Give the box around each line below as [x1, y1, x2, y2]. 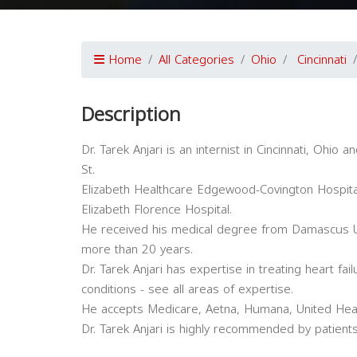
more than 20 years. [81, 238, 193, 261]
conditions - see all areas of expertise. [81, 278, 293, 300]
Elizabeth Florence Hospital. [81, 198, 232, 221]
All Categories [159, 49, 234, 71]
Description [81, 96, 181, 133]
